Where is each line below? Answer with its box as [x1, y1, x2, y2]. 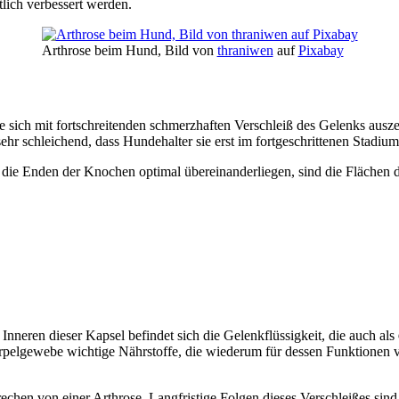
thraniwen [216, 42, 273, 58]
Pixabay [297, 42, 344, 58]
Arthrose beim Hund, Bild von [41, 42, 217, 58]
